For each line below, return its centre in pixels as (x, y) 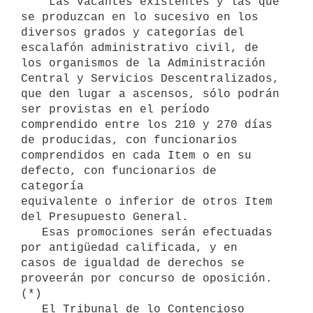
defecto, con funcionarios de (119, 171)
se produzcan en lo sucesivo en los (140, 17)
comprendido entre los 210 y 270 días (147, 125)
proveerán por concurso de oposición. (147, 278)
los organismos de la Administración (143, 63)
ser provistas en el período (115, 109)
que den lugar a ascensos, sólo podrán (150, 94)
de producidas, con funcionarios (129, 140)
